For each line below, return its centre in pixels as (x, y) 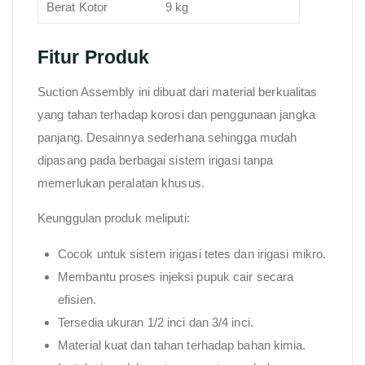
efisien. (77, 299)
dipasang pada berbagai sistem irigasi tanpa (156, 160)
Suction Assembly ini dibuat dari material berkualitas (178, 91)
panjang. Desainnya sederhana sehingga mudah (167, 137)
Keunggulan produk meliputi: (114, 218)
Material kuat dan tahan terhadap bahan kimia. (182, 345)
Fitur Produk (94, 57)
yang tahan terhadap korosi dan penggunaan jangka (176, 114)
